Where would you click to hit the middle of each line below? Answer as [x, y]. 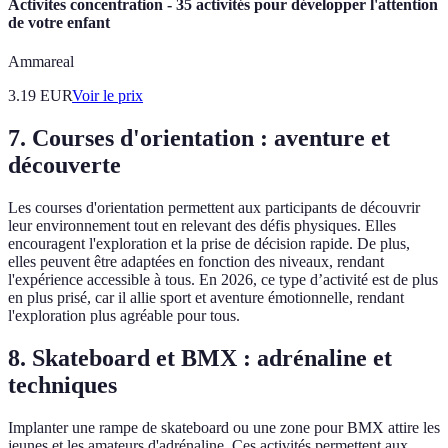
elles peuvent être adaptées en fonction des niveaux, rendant [196, 262]
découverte [64, 165]
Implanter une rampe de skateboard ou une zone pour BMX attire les [224, 428]
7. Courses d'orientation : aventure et [199, 138]
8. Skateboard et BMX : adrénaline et [200, 358]
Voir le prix [107, 96]
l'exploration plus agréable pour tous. [124, 316]
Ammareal [41, 62]
